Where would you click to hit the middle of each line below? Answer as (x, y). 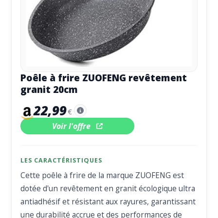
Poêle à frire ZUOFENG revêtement (104, 78)
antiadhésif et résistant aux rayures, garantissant (108, 201)
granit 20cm (49, 89)
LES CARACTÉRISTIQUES (62, 160)
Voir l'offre (73, 126)
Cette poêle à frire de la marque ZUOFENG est (102, 175)
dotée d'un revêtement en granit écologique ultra (108, 188)
